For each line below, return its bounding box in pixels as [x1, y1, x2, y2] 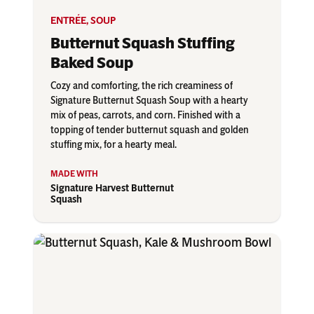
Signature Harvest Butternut [50, 182, 174, 195]
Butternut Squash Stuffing [50, 34, 235, 53]
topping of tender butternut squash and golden [50, 124, 249, 137]
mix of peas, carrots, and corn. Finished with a [50, 109, 240, 122]
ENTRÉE [50, 15, 86, 27]
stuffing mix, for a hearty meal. [50, 139, 177, 151]
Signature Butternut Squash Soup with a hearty [50, 95, 248, 107]
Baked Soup [50, 53, 133, 73]
